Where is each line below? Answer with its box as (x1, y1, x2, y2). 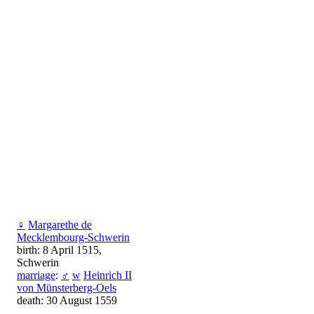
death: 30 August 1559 (17, 294, 117, 307)
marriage (17, 269, 55, 282)
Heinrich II (83, 269, 132, 282)
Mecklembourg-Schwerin (17, 231, 130, 244)
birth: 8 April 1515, (17, 244, 102, 257)
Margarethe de (28, 219, 92, 231)
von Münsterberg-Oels (17, 282, 116, 294)
